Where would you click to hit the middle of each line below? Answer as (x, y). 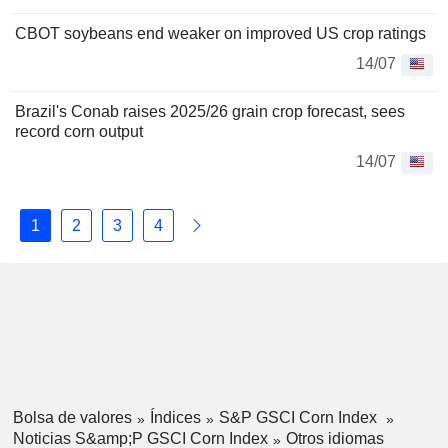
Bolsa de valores (72, 417)
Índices (175, 417)
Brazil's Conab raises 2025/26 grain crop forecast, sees (210, 111)
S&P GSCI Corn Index (299, 417)
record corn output (79, 131)
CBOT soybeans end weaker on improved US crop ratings (220, 33)
